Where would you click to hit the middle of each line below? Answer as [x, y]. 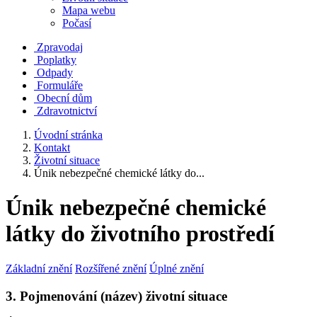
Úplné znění [177, 268]
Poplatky [57, 60]
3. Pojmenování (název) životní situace [116, 296]
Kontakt [52, 148]
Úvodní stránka [68, 135]
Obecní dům [64, 98]
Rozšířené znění [111, 268]
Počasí [77, 23]
